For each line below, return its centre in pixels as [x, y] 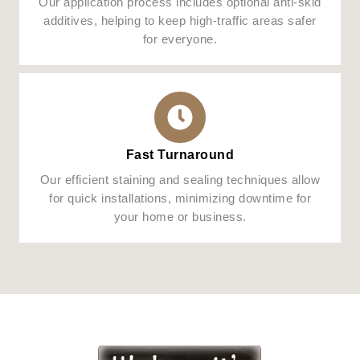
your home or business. [180, 217]
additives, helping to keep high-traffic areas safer [180, 20]
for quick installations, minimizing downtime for [180, 198]
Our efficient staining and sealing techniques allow [180, 180]
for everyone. [180, 39]
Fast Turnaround [180, 154]
